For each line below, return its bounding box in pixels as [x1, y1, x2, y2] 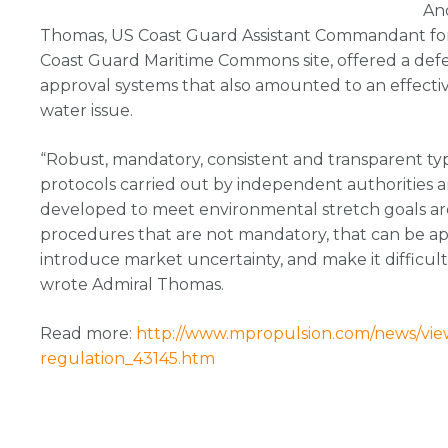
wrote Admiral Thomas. [40, 275, 224, 294]
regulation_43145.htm [40, 349, 215, 368]
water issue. [40, 101, 133, 120]
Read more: [40, 324, 132, 343]
